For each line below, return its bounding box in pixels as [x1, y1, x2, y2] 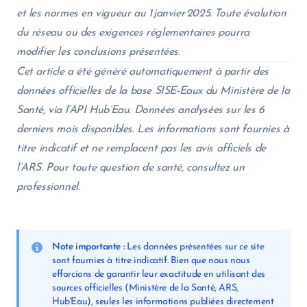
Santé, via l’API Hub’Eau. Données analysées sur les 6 [16, 105, 265, 116]
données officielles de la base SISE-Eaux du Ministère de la [16, 86, 290, 97]
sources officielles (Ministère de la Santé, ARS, [52, 283, 238, 293]
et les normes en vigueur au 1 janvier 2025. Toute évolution [16, 8, 286, 19]
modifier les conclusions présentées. [16, 47, 180, 58]
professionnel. [16, 182, 80, 193]
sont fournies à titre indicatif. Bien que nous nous [52, 256, 250, 266]
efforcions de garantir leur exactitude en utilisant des [52, 269, 266, 280]
